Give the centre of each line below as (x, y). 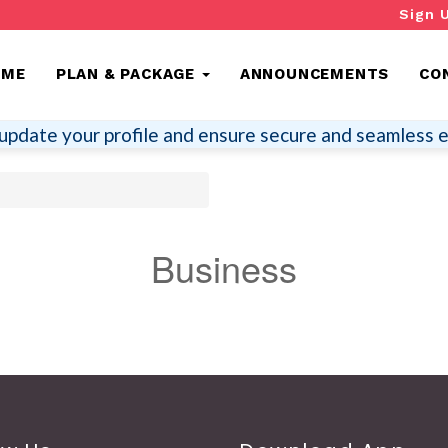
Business (224, 267)
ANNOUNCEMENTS (314, 74)
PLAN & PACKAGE (125, 74)
